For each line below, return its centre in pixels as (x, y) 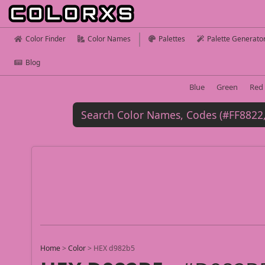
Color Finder (46, 39)
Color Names (109, 39)
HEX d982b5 (114, 248)
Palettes (172, 39)
